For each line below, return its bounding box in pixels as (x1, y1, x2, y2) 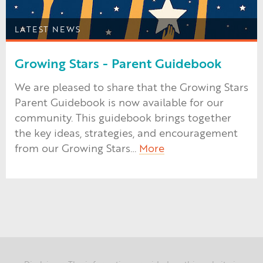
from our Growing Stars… (15, 140, 139, 154)
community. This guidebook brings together (15, 109, 231, 124)
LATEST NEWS (15, 23, 81, 34)
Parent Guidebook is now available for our (15, 94, 224, 109)
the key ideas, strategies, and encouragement (15, 124, 238, 139)
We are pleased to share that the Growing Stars (15, 79, 248, 93)
